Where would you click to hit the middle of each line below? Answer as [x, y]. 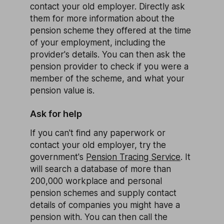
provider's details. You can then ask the [108, 54]
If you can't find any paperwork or [98, 133]
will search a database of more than [100, 169]
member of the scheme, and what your [107, 78]
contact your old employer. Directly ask [107, 6]
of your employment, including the [98, 42]
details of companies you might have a [105, 205]
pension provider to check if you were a [109, 66]
